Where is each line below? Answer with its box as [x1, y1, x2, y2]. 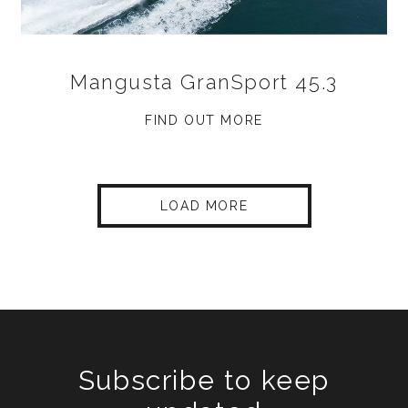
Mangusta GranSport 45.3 [70, 69, 338, 94]
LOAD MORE [159, 198, 249, 213]
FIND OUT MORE [145, 112, 263, 127]
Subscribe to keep [77, 363, 331, 396]
